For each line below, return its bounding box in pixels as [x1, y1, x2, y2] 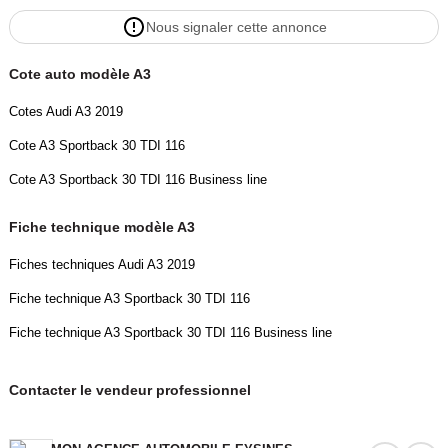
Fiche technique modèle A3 [8, 219, 195, 236]
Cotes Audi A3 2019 [8, 104, 123, 120]
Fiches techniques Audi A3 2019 [8, 257, 195, 273]
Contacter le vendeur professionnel [8, 382, 251, 399]
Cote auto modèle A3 [8, 66, 151, 83]
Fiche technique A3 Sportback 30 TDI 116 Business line [8, 325, 332, 341]
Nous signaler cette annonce [145, 19, 327, 36]
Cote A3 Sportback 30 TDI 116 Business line [8, 172, 267, 188]
